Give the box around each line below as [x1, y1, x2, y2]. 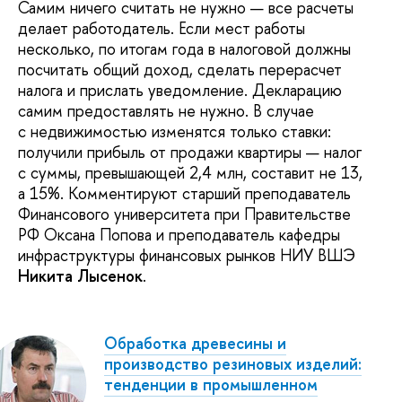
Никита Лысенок [18, 264, 143, 287]
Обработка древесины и [104, 331, 286, 354]
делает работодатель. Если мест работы [18, 16, 305, 39]
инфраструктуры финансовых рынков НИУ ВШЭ [18, 243, 355, 267]
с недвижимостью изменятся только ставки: [18, 119, 331, 143]
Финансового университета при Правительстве [18, 202, 351, 225]
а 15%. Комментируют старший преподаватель [18, 181, 351, 205]
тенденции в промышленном [104, 372, 318, 396]
